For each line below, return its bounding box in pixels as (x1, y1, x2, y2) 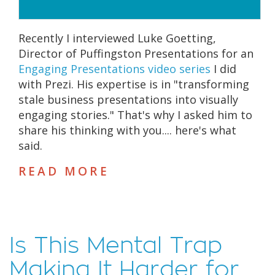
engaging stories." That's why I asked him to (18, 107, 252, 123)
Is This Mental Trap (9, 234, 222, 257)
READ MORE (18, 163, 109, 180)
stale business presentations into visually (18, 92, 238, 107)
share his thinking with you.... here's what (18, 123, 236, 138)
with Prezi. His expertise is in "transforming (18, 77, 249, 92)
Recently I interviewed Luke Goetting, (18, 31, 216, 46)
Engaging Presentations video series (18, 61, 211, 77)
